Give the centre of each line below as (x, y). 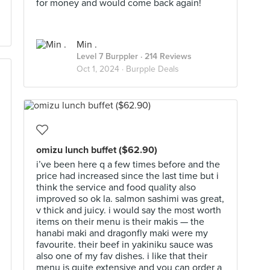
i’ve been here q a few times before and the (128, 165)
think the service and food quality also (116, 187)
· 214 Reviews (165, 56)
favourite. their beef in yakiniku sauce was (124, 245)
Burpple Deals (152, 69)
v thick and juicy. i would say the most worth (129, 210)
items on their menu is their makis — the (120, 222)
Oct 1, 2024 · (101, 69)
